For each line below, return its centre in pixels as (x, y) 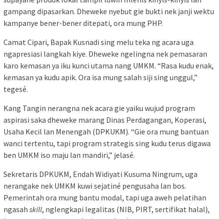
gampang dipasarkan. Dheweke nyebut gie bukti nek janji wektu (109, 11)
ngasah (16, 209)
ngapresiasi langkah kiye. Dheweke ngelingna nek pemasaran (105, 54)
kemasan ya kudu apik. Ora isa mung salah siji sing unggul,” (100, 77)
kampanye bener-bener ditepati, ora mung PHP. (83, 23)
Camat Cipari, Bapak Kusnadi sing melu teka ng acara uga (99, 42)
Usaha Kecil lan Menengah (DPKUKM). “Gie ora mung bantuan (106, 132)
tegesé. (16, 89)
